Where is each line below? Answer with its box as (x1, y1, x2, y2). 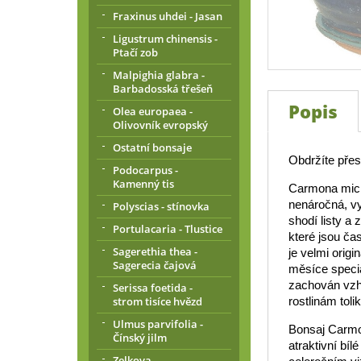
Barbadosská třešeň (113, 81, 213, 96)
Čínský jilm (113, 330, 167, 345)
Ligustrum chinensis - (113, 31, 218, 46)
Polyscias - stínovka (113, 199, 210, 214)
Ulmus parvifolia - (113, 317, 203, 331)
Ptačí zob (113, 45, 158, 60)
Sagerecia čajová (113, 258, 197, 272)
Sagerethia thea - (113, 244, 197, 259)
